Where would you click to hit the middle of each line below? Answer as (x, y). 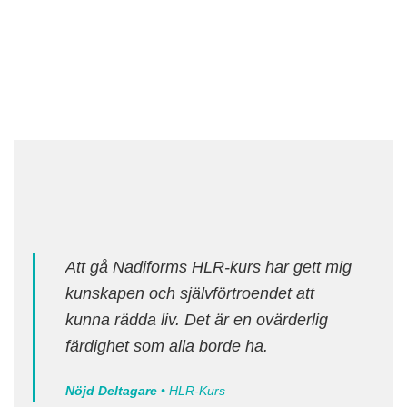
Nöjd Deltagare (114, 391)
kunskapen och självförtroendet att (190, 293)
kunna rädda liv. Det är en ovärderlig (197, 320)
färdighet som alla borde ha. (167, 346)
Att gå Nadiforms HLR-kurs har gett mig (209, 267)
